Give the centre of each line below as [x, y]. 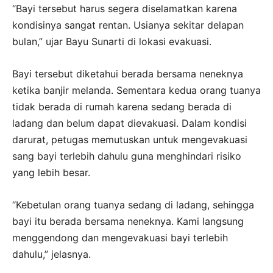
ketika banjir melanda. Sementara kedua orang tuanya [136, 90]
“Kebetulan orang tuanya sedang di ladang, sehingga [133, 204]
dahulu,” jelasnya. [51, 254]
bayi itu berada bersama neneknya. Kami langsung [128, 221]
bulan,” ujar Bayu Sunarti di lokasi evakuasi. [112, 41]
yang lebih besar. [51, 172]
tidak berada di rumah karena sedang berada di [122, 106]
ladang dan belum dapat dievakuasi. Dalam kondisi [129, 123]
